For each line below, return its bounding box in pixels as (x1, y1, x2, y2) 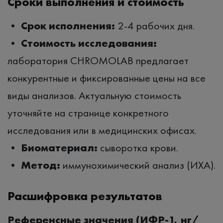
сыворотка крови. (98, 140, 178, 155)
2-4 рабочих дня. (115, 18, 195, 33)
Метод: (21, 157, 60, 172)
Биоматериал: (21, 140, 98, 155)
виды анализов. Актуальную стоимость (7, 88, 181, 103)
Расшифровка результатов (7, 188, 162, 204)
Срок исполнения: (21, 18, 115, 33)
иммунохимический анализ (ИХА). (60, 157, 216, 172)
